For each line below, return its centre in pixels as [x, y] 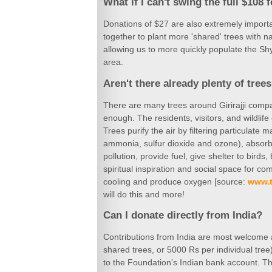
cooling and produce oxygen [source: [175, 181]
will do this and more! [144, 194]
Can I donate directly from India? [183, 216]
